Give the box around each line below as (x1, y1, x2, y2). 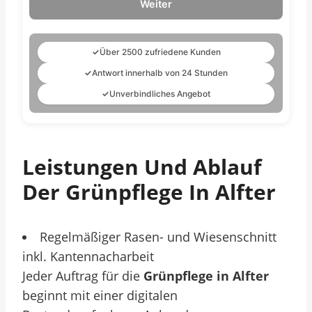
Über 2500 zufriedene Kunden (99, 47, 221, 57)
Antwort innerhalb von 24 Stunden (92, 68, 228, 78)
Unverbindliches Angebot (109, 88, 210, 99)
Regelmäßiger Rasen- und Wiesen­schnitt (40, 228, 276, 245)
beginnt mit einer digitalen (22, 287, 178, 304)
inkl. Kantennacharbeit (22, 248, 154, 265)
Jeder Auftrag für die (22, 267, 143, 284)
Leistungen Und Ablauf (22, 153, 262, 181)
